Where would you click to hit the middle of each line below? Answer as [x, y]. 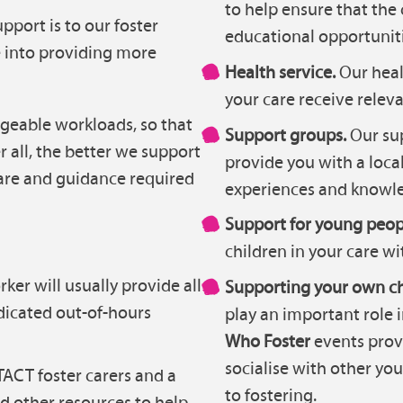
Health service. [282, 72]
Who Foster [267, 340]
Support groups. [287, 134]
